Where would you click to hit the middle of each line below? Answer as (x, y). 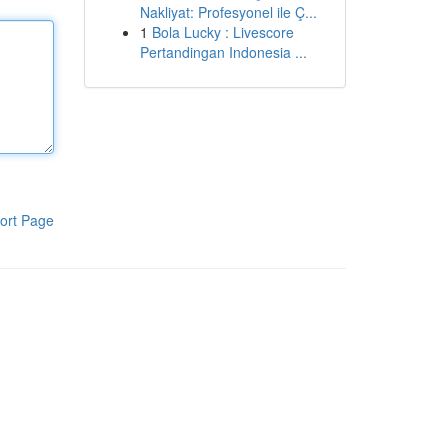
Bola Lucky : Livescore (222, 32)
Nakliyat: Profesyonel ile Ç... (228, 12)
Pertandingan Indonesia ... (223, 52)
